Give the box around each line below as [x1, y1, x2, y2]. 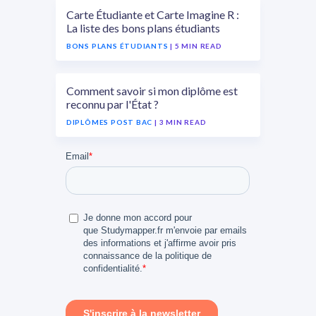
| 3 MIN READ [154, 118, 207, 126]
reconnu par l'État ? [66, 97, 159, 111]
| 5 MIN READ [170, 42, 222, 50]
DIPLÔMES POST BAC [66, 118, 153, 126]
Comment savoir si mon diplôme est [66, 84, 238, 97]
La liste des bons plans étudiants [66, 21, 220, 35]
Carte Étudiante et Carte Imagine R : [66, 8, 239, 21]
